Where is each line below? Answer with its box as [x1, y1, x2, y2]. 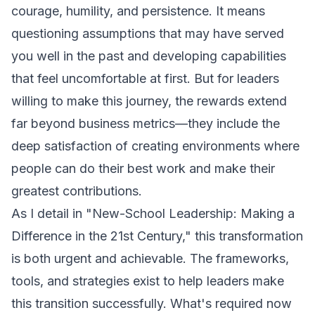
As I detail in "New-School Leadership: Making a [11, 206, 295, 221]
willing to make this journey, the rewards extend [11, 94, 287, 108]
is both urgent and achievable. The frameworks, [11, 251, 289, 266]
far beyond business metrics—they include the [11, 116, 280, 131]
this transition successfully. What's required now [11, 296, 292, 311]
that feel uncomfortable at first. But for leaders [11, 71, 279, 86]
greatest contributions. [11, 184, 142, 198]
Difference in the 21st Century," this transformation [11, 229, 303, 243]
